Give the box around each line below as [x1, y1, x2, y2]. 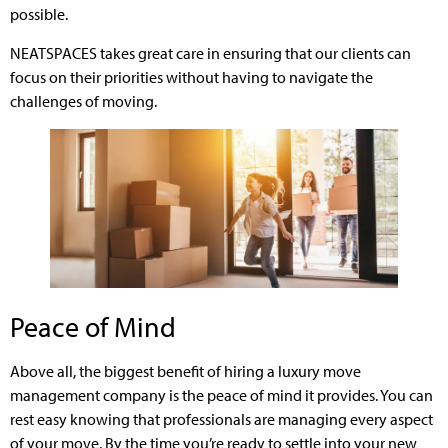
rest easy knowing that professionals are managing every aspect [10, 408, 433, 429]
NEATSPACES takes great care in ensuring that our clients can [10, 42, 411, 63]
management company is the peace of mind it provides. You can [10, 384, 433, 405]
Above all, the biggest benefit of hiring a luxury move [10, 360, 361, 381]
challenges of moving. [10, 90, 157, 111]
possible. [10, 4, 68, 25]
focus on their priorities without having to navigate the [10, 66, 373, 87]
